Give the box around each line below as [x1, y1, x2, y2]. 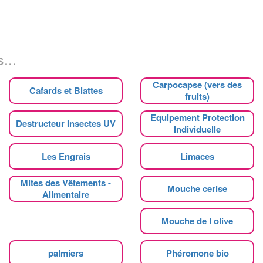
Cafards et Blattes [29, 83, 103, 97]
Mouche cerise [167, 181, 227, 195]
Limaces [180, 149, 214, 163]
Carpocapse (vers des [153, 77, 242, 91]
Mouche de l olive [161, 214, 233, 227]
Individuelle [174, 122, 221, 136]
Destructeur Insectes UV [16, 116, 116, 130]
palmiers [48, 246, 83, 259]
